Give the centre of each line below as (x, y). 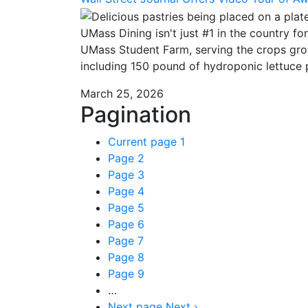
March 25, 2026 (122, 93)
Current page (144, 141)
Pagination (136, 114)
